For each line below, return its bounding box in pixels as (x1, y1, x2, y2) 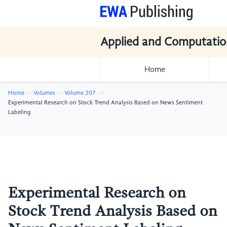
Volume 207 (64, 90, 96, 96)
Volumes (33, 90, 55, 96)
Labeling (8, 109, 31, 116)
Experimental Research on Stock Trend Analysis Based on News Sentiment (8, 100, 203, 106)
